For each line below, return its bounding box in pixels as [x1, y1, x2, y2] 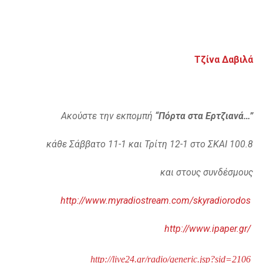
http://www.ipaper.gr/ [164, 223, 251, 235]
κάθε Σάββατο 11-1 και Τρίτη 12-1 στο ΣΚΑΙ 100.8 [46, 139, 253, 150]
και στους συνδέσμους [160, 167, 253, 178]
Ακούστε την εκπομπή [61, 110, 153, 122]
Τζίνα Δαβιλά [194, 54, 253, 66]
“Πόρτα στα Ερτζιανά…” [153, 110, 253, 122]
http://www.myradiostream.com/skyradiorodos [60, 195, 251, 207]
